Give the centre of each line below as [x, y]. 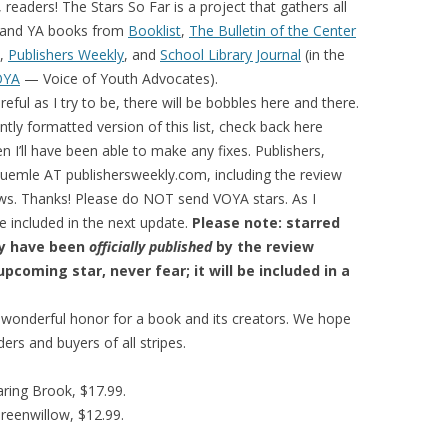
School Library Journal [230, 54]
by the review [263, 246]
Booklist [154, 30]
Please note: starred [266, 222]
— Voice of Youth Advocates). [119, 78]
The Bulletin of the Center [272, 30]
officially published [150, 246]
